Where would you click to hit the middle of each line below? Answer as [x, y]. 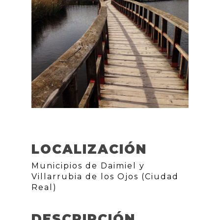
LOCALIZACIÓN [89, 149]
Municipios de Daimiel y [88, 165]
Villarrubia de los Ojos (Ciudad [105, 176]
